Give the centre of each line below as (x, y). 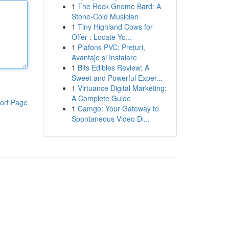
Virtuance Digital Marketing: (122, 88)
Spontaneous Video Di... (110, 119)
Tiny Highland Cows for (115, 27)
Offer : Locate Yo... (101, 37)
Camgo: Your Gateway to (118, 108)
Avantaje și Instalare (104, 57)
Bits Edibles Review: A (113, 67)
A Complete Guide (101, 98)
